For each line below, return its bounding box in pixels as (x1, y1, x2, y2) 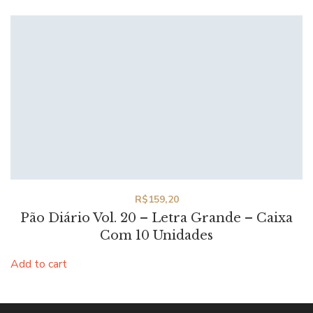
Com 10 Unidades (100, 228, 213, 244)
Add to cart (10, 256, 67, 272)
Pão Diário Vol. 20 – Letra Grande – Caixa (20, 210, 293, 226)
